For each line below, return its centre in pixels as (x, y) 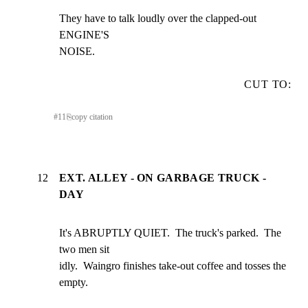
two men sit (84, 250)
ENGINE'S (84, 35)
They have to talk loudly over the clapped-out (158, 19)
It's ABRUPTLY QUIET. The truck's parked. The (170, 233)
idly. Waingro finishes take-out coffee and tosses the (173, 266)
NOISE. (77, 52)
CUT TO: (268, 85)
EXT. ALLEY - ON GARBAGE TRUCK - (163, 178)
